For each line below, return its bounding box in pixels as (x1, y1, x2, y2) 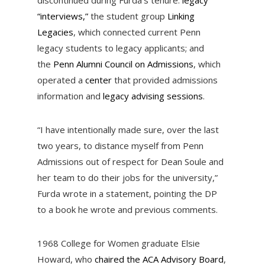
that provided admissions (111, 74, 218, 86)
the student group (88, 10, 167, 22)
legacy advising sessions (102, 90, 203, 102)
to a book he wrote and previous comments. (37, 203, 218, 216)
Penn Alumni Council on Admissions (53, 58, 193, 70)
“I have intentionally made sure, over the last (37, 124, 219, 136)
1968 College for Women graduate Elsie (37, 237, 200, 250)
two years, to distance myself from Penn (37, 140, 203, 152)
